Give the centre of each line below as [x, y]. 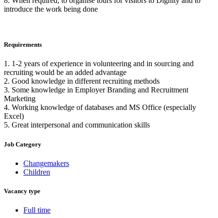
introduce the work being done [51, 9]
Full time [37, 210]
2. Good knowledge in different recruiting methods [82, 81]
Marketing [20, 99]
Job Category [23, 144]
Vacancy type [22, 191]
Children [37, 172]
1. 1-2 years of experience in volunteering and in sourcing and [99, 64]
